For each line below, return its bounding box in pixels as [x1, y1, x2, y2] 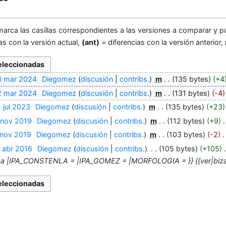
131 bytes [174, 88, 207, 97]
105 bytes [161, 144, 195, 153]
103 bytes [168, 130, 203, 139]
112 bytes [169, 116, 202, 125]
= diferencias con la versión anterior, [99, 38, 225, 47]
